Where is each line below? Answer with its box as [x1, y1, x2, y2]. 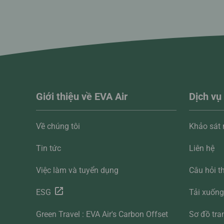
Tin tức [36, 143, 61, 153]
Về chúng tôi [36, 121, 80, 131]
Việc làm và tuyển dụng [36, 165, 118, 175]
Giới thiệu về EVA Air [36, 90, 127, 103]
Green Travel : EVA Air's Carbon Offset [36, 209, 168, 219]
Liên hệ [189, 143, 215, 153]
